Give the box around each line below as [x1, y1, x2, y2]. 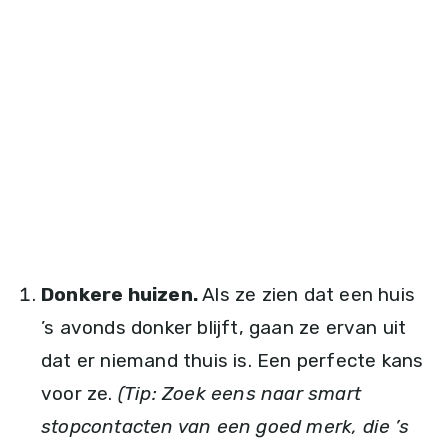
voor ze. [41, 382, 118, 406]
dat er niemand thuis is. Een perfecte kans [41, 349, 424, 373]
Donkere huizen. [41, 283, 198, 307]
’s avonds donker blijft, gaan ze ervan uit [41, 316, 407, 340]
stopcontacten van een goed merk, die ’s [41, 415, 409, 439]
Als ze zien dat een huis [198, 283, 415, 307]
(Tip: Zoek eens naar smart [117, 382, 362, 406]
